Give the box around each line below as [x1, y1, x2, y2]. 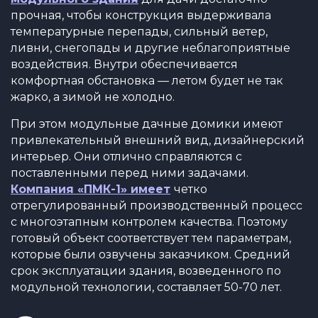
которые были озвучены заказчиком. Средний [11, 248, 290, 261]
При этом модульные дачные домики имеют [11, 117, 283, 131]
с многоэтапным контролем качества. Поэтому [11, 215, 287, 229]
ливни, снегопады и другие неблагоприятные [11, 41, 290, 55]
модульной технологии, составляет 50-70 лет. [11, 280, 282, 294]
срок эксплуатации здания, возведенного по [11, 264, 281, 278]
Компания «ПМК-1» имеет [11, 182, 170, 196]
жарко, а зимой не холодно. [11, 90, 175, 104]
